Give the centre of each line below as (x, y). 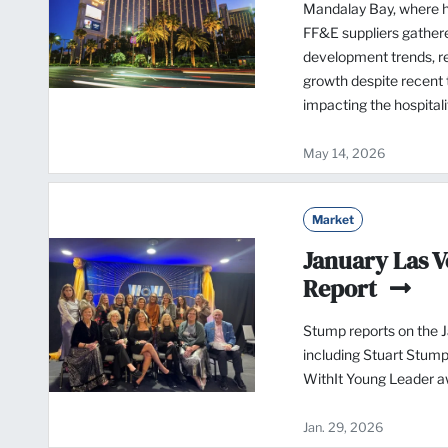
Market (333, 220)
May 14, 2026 (344, 154)
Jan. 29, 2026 (343, 428)
